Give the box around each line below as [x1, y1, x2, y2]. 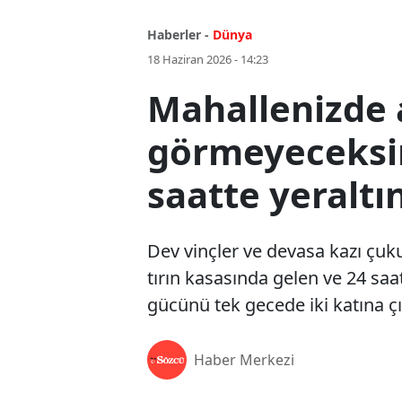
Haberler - [147, 26, 209, 44]
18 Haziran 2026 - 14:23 [147, 51, 268, 68]
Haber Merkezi [194, 350, 294, 371]
